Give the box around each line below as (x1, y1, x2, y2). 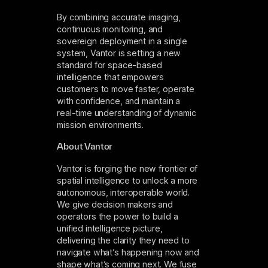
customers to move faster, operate (57, 83, 194, 94)
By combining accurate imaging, (57, 11, 181, 22)
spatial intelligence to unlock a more (57, 175, 198, 185)
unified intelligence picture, (57, 223, 163, 233)
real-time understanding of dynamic (57, 107, 196, 118)
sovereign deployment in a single (57, 35, 188, 46)
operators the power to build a (57, 211, 178, 221)
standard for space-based (57, 59, 162, 70)
